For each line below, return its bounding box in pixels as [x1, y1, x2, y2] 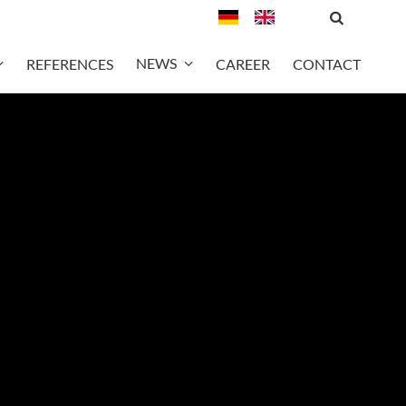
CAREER [215, 54, 270, 72]
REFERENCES [25, 54, 113, 72]
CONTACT [292, 54, 361, 72]
